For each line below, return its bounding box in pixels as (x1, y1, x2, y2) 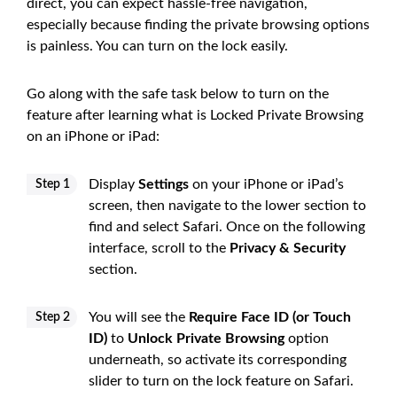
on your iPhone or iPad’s (189, 176, 344, 191)
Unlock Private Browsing (128, 331, 284, 346)
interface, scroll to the (89, 240, 230, 255)
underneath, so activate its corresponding (89, 352, 346, 367)
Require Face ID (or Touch (189, 309, 351, 324)
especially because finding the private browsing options (27, 17, 370, 32)
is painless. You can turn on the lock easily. (27, 38, 288, 53)
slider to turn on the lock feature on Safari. (89, 373, 354, 388)
